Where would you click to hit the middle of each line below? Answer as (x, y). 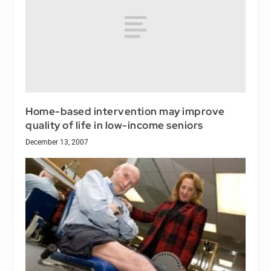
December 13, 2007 (57, 142)
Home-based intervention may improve (125, 112)
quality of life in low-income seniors (114, 126)
